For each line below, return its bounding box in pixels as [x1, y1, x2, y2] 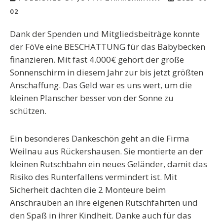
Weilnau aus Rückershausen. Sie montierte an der [10, 146, 203, 157]
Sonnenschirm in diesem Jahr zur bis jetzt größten [10, 67, 203, 78]
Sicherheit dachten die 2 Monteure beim [10, 184, 166, 196]
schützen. [10, 105, 46, 117]
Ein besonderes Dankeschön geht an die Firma [10, 133, 189, 145]
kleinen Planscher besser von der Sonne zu [10, 92, 174, 104]
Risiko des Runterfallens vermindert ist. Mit [10, 171, 177, 183]
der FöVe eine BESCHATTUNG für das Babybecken [10, 41, 205, 53]
